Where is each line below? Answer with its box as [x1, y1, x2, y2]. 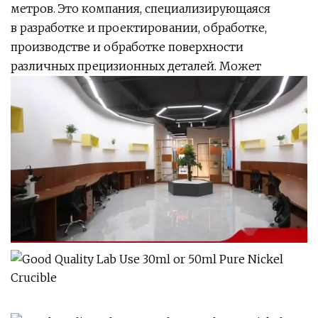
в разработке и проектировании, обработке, [11, 21, 267, 35]
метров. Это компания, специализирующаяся [11, 1, 270, 16]
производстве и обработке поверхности [11, 40, 243, 54]
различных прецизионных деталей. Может [11, 59, 261, 73]
